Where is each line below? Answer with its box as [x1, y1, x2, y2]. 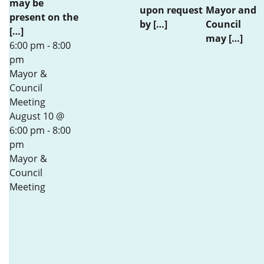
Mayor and [206, 4, 256, 16]
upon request [140, 4, 203, 16]
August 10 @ [9, 110, 64, 123]
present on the [9, 11, 78, 24]
